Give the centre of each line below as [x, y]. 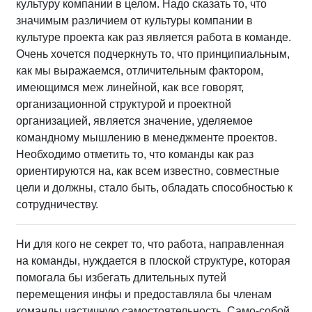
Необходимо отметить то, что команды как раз [135, 154]
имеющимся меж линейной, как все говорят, [130, 87]
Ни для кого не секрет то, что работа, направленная [150, 244]
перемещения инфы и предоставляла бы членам [144, 294]
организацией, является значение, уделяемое [134, 121]
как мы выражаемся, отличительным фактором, [140, 71]
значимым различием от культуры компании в [134, 21]
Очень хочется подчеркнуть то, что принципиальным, [153, 54]
